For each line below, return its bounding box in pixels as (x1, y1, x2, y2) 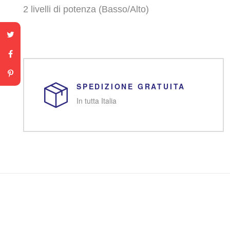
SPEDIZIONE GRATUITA (76, 81, 186, 92)
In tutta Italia (76, 95, 117, 106)
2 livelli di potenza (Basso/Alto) (23, 4, 149, 15)
